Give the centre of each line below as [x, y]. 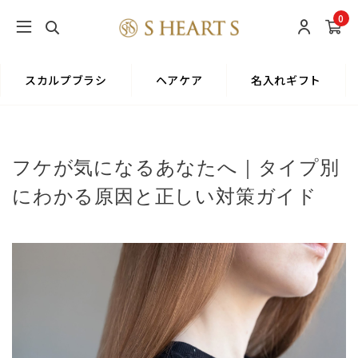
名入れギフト [286, 80]
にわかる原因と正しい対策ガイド [165, 197]
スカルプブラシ [66, 80]
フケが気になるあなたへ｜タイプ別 [176, 168]
